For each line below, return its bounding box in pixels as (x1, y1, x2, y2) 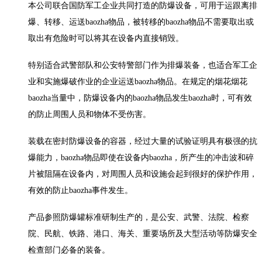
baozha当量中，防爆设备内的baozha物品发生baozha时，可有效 (28, 94, 252, 103)
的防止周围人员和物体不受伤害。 (28, 110, 151, 119)
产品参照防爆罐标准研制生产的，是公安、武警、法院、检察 (28, 213, 249, 222)
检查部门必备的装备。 (28, 246, 110, 255)
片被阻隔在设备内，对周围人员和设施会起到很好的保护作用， (28, 170, 257, 179)
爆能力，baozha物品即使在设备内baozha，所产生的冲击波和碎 (28, 153, 254, 163)
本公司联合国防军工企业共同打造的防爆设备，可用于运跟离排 (28, 1, 257, 11)
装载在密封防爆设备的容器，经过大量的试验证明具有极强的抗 (28, 137, 257, 146)
